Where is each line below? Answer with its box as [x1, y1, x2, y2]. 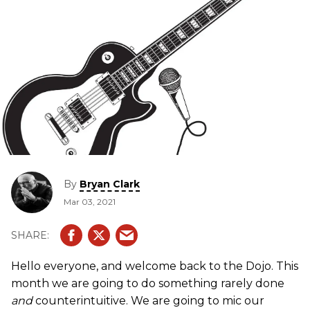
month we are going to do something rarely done [11, 277, 284, 291]
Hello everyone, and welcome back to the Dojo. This [11, 259, 298, 273]
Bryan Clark [80, 177, 140, 190]
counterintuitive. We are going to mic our [35, 294, 264, 308]
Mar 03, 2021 [64, 196, 116, 207]
